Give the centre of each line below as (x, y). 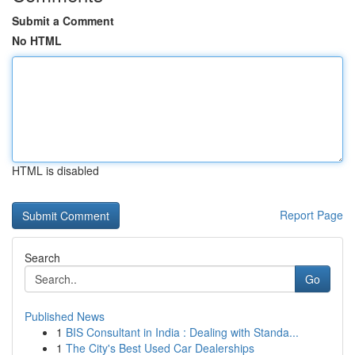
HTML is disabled (55, 170)
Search (42, 258)
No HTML (37, 40)
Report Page (311, 215)
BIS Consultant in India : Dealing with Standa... (182, 332)
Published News (65, 316)
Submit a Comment (63, 21)
